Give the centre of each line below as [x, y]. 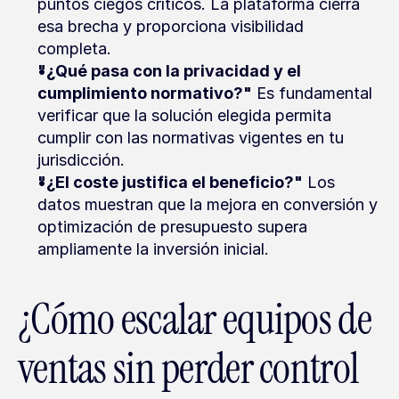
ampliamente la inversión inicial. [153, 249]
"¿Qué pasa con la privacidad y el [169, 71]
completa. [74, 49]
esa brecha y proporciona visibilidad [171, 26]
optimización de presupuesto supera [172, 227]
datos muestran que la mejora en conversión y [208, 204]
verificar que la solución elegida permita [184, 115]
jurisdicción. [81, 160]
